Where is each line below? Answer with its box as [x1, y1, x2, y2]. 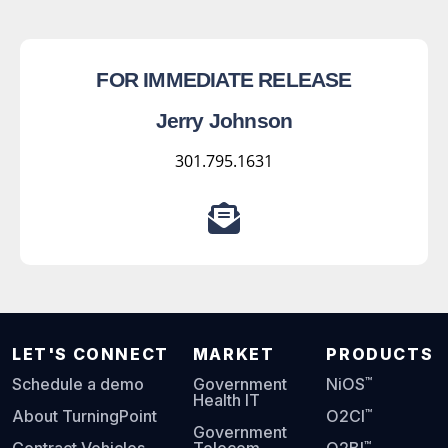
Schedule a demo [12, 374, 144, 395]
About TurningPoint [12, 406, 157, 427]
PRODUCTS [326, 343, 434, 364]
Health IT [192, 390, 260, 411]
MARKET [192, 343, 275, 364]
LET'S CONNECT [12, 343, 169, 364]
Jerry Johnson [155, 109, 293, 134]
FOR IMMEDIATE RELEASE [96, 68, 352, 93]
